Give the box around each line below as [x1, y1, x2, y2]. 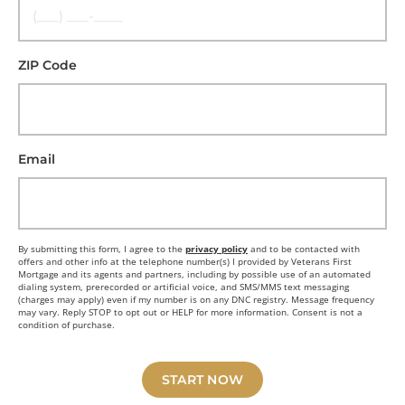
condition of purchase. [18, 318, 115, 331]
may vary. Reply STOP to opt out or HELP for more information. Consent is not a [18, 306, 363, 318]
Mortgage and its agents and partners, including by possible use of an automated [18, 268, 371, 280]
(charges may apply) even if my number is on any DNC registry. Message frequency [18, 293, 374, 306]
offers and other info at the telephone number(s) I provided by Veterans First [18, 255, 352, 268]
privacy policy [185, 242, 248, 255]
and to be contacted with [248, 242, 360, 255]
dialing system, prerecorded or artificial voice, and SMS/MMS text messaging [18, 280, 349, 293]
